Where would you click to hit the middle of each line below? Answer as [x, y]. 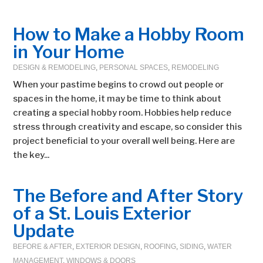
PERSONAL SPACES [134, 68]
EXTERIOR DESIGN [108, 247]
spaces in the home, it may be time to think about [117, 99]
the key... [31, 155]
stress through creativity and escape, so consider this [128, 127]
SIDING [192, 247]
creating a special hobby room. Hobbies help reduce [122, 113]
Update [44, 231]
